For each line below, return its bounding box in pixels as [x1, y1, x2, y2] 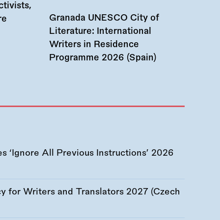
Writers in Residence [49, 40, 139, 49]
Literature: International [49, 27, 151, 36]
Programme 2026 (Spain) [49, 53, 156, 62]
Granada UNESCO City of [49, 13, 159, 23]
